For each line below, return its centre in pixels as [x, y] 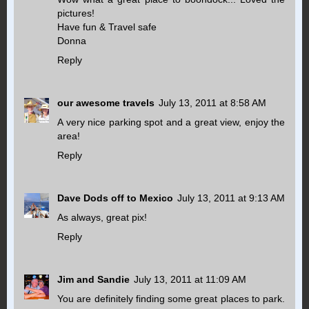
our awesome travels [106, 103]
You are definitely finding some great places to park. [171, 299]
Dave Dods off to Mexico [115, 198]
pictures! [76, 13]
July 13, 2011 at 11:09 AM [190, 279]
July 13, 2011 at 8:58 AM [212, 103]
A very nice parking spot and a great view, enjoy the [171, 122]
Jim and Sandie [93, 279]
